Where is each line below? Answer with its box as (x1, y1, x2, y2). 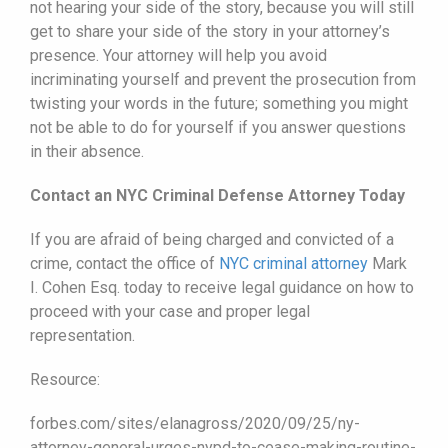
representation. (30, 325, 135, 345)
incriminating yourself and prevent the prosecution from (30, 69, 416, 89)
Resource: (30, 369, 100, 389)
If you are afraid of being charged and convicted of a (30, 229, 394, 249)
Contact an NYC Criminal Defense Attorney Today (30, 185, 405, 205)
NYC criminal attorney (219, 253, 368, 273)
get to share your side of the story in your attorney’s (30, 21, 390, 41)
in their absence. (30, 141, 144, 161)
